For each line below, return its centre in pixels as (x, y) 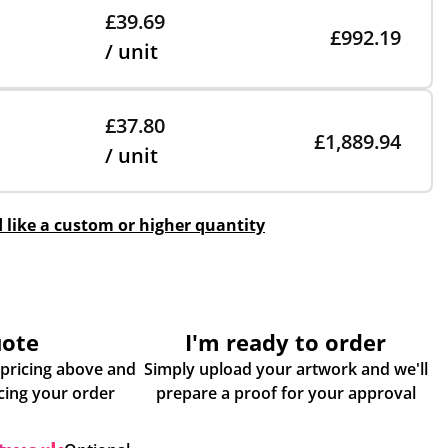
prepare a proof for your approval (285, 393)
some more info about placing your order (93, 393)
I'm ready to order (286, 342)
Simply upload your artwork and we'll (285, 369)
